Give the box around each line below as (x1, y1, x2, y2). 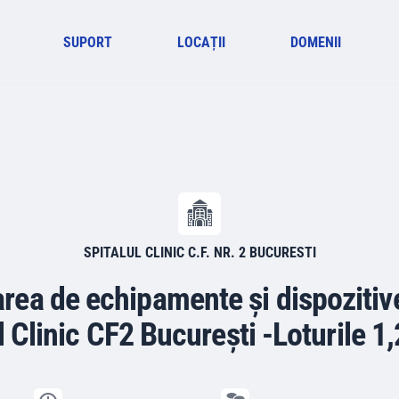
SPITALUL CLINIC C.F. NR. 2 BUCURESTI (83, 244, 316, 261)
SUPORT (63, 34, 113, 51)
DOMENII (289, 34, 341, 51)
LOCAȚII (177, 34, 226, 51)
